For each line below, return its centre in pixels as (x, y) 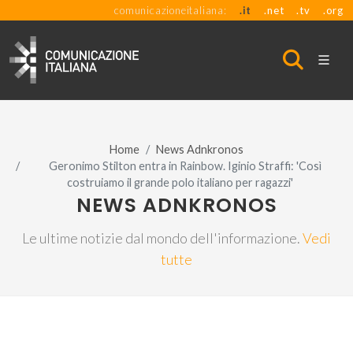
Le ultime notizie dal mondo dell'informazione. (162, 238)
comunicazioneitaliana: (171, 10)
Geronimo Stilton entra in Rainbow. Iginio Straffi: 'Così (185, 166)
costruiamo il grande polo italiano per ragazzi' (180, 182)
